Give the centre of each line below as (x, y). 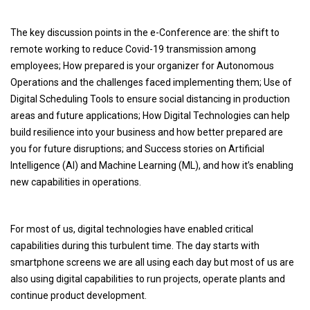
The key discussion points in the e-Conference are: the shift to (145, 32)
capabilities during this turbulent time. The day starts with (135, 245)
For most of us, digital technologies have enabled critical (132, 229)
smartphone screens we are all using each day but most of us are (152, 262)
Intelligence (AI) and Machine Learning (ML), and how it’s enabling (152, 165)
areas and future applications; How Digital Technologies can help (150, 115)
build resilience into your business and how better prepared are (147, 132)
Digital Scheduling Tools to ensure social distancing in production (150, 99)
